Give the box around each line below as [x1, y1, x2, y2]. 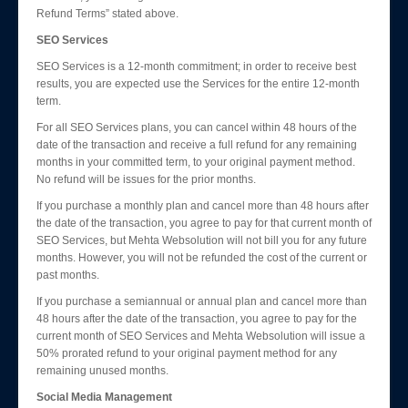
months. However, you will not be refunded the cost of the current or [36, 251, 367, 264]
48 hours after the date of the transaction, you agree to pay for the [36, 312, 357, 325]
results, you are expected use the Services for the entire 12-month [36, 77, 360, 90]
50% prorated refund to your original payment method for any [36, 347, 337, 360]
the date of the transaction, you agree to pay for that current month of [36, 217, 372, 229]
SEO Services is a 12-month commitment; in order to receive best [36, 60, 356, 73]
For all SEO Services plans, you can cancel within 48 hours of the [36, 121, 357, 134]
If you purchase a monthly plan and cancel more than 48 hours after [36, 199, 369, 212]
